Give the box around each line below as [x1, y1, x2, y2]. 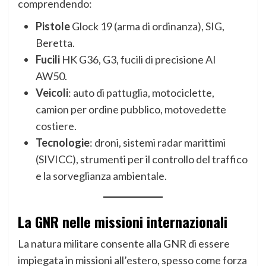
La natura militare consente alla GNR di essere [18, 237, 230, 251]
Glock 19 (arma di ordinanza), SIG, [70, 20, 224, 33]
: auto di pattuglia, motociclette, [68, 86, 214, 100]
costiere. [36, 119, 77, 133]
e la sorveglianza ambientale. [36, 169, 167, 183]
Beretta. [36, 36, 75, 50]
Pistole [36, 20, 70, 33]
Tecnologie [36, 136, 90, 150]
